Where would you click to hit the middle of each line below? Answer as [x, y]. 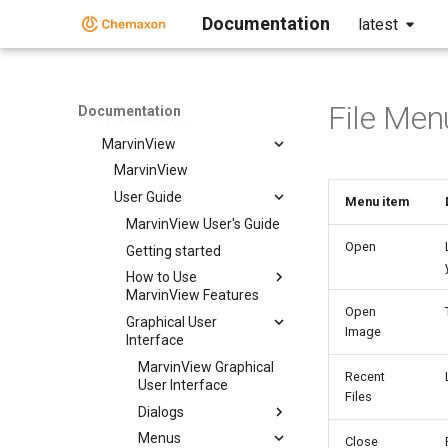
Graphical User [171, 322]
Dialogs [161, 411]
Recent [365, 376]
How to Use [161, 277]
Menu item [377, 201]
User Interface [183, 384]
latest [378, 24]
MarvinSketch [145, 116]
